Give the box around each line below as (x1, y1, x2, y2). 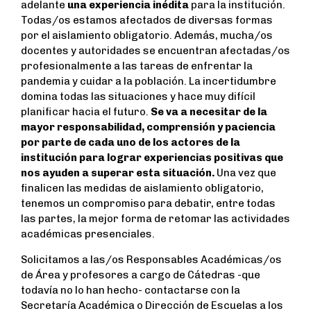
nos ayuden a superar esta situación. (21, 167, 215, 180)
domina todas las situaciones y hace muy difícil (21, 90, 255, 103)
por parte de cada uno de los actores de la (21, 136, 240, 149)
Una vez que (215, 167, 276, 180)
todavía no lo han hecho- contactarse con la (21, 284, 240, 297)
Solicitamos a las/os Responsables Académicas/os (21, 253, 282, 267)
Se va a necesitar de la (151, 106, 267, 119)
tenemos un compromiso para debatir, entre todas (21, 197, 276, 210)
